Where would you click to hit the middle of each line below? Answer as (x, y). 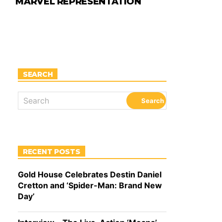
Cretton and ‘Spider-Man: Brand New (90, 186)
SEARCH (38, 75)
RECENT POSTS (52, 152)
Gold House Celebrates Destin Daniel (90, 175)
